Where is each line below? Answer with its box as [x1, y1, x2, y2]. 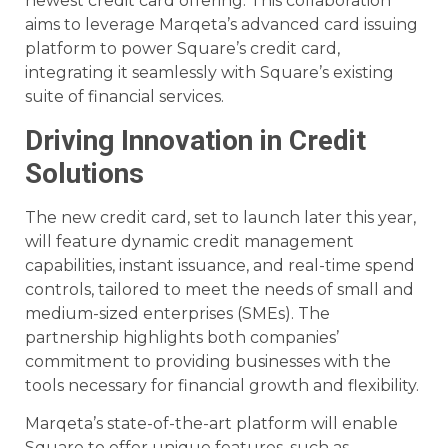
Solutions [25, 156, 144, 190]
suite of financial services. [25, 87, 224, 107]
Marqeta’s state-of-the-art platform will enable [25, 414, 398, 434]
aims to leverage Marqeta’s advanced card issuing [25, 15, 418, 35]
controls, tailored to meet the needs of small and [25, 279, 414, 299]
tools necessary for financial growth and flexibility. [25, 375, 419, 395]
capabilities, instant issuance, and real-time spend [25, 255, 415, 275]
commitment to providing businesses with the [25, 351, 391, 371]
